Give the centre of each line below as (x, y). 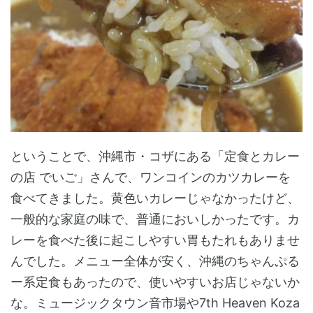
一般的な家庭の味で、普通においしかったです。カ (155, 219)
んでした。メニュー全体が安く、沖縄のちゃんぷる (155, 261)
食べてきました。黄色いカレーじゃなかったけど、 (155, 198)
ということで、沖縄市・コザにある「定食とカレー (155, 156)
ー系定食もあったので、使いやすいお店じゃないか (155, 282)
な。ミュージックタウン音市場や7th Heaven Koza (155, 303)
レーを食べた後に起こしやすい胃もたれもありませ (155, 240)
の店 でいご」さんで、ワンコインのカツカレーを (151, 177)
